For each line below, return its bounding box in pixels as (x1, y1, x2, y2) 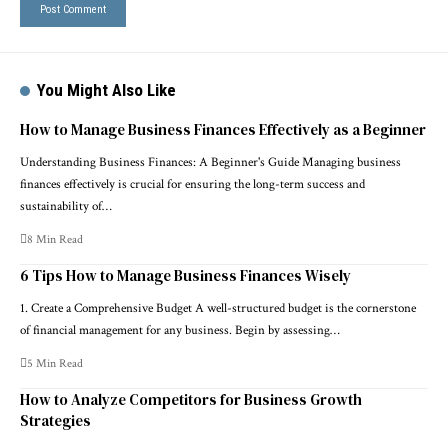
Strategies (20, 410, 91, 431)
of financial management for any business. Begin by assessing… (20, 322, 340, 339)
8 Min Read (27, 232, 83, 247)
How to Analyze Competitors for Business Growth (20, 389, 362, 410)
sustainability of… (20, 198, 112, 215)
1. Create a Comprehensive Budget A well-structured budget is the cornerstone (20, 300, 416, 317)
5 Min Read (27, 356, 83, 371)
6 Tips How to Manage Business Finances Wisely (20, 265, 351, 286)
